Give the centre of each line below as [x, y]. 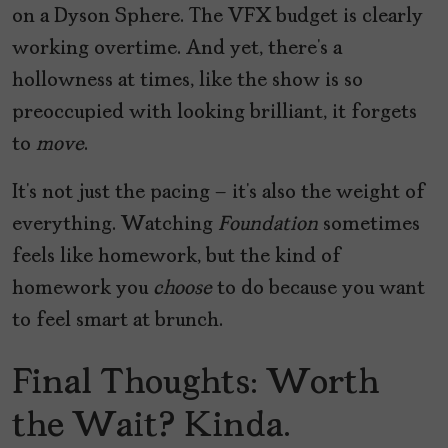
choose [182, 288]
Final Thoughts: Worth [195, 383]
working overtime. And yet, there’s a [177, 48]
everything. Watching [115, 224]
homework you [82, 288]
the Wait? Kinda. [151, 426]
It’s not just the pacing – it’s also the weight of [218, 192]
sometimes [369, 224]
